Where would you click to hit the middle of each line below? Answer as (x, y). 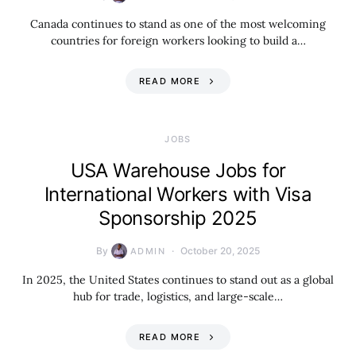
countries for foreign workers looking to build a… (178, 41)
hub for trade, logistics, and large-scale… (178, 296)
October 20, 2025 (220, 251)
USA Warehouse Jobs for (178, 170)
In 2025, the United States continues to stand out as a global (178, 280)
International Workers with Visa (178, 194)
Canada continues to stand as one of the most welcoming (178, 24)
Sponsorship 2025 (178, 218)
